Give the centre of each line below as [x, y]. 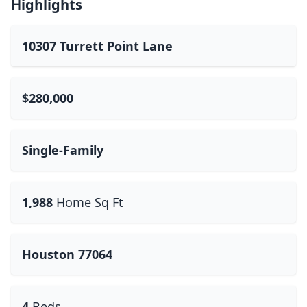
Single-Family [63, 150]
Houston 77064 [67, 254]
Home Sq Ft [90, 202]
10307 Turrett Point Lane [97, 46]
